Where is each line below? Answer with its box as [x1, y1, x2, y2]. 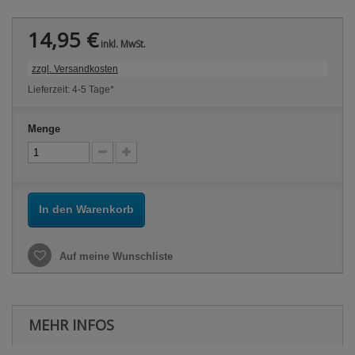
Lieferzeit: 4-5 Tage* [28, 84, 114, 96]
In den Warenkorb [39, 203, 134, 216]
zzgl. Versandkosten [32, 63, 118, 75]
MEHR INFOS [29, 315, 114, 335]
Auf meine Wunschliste [56, 250, 173, 263]
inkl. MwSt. [98, 37, 146, 52]
